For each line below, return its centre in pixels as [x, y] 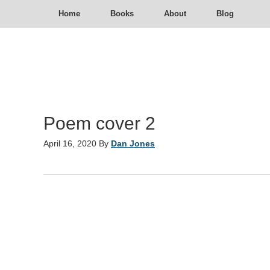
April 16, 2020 [70, 143]
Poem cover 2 [99, 123]
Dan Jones [133, 143]
